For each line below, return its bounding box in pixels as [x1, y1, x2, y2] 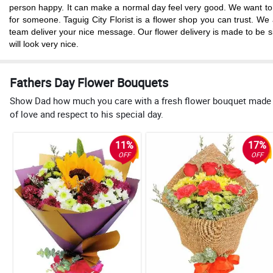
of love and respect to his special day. [10, 107, 163, 120]
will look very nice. [9, 38, 79, 49]
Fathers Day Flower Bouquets [10, 74, 168, 91]
